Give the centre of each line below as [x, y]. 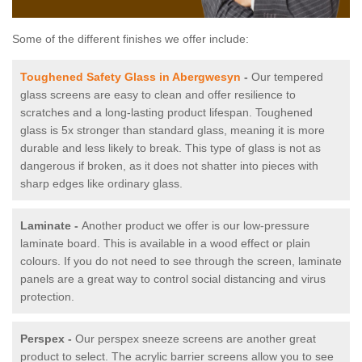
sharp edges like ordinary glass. [103, 184]
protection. [47, 297]
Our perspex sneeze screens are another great [196, 339]
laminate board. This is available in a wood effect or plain [165, 244]
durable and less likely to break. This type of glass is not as [170, 148]
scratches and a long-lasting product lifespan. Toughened [166, 113]
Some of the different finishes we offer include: [130, 39]
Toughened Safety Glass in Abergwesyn [130, 77]
